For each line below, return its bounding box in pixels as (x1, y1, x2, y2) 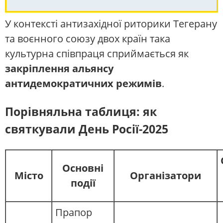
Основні (62, 161, 104, 175)
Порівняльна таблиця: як (5, 103, 157, 119)
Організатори (130, 169, 201, 183)
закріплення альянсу (5, 62, 113, 76)
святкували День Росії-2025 (5, 120, 168, 137)
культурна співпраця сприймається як (5, 47, 189, 61)
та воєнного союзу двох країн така (5, 32, 170, 46)
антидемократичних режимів (5, 77, 162, 91)
